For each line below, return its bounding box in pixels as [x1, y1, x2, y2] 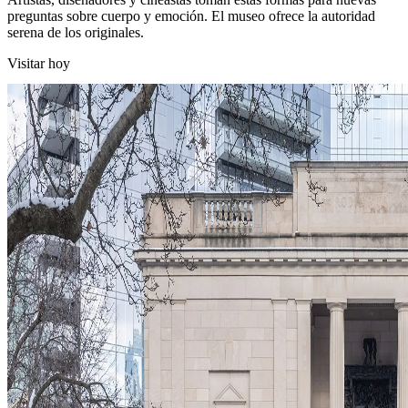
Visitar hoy [7, 55, 70, 71]
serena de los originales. [7, 24, 144, 40]
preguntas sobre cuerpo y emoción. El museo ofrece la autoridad [7, 7, 375, 24]
